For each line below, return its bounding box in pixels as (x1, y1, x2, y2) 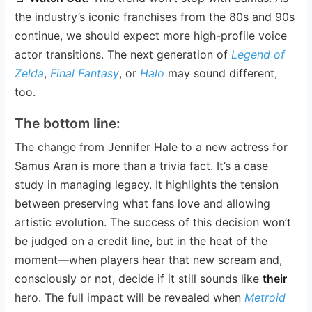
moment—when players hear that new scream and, (15, 252, 283, 267)
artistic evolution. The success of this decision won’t (15, 214, 292, 229)
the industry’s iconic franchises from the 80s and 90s (15, 9, 295, 24)
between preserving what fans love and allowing (15, 196, 271, 210)
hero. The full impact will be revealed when (15, 290, 245, 304)
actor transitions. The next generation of (15, 47, 232, 61)
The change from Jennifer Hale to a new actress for (15, 139, 288, 154)
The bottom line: (15, 114, 121, 132)
